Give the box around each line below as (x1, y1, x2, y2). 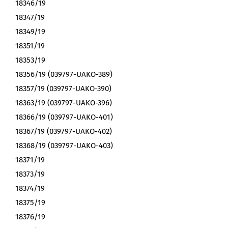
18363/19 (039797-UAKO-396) (15, 98, 112, 108)
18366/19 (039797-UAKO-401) (15, 112, 113, 122)
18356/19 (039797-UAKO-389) (15, 70, 112, 79)
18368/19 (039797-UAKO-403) (15, 141, 113, 151)
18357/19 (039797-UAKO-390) (15, 84, 111, 94)
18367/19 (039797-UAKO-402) (15, 127, 112, 136)
